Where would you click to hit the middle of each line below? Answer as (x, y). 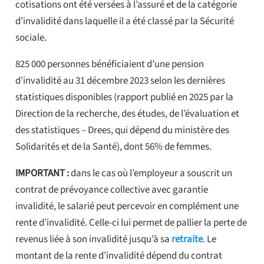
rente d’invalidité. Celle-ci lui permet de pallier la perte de (131, 222)
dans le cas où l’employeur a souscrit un (150, 173)
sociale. (31, 37)
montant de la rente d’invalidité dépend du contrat (118, 255)
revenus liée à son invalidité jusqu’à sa (93, 239)
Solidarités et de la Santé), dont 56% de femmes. (113, 146)
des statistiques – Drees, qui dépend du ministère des (122, 130)
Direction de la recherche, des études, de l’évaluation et (127, 113)
